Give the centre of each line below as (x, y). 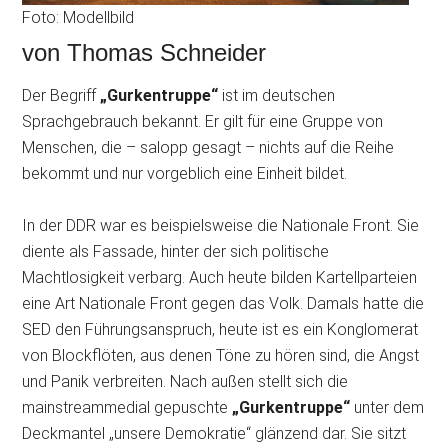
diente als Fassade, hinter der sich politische (176, 251)
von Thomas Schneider (144, 52)
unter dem (387, 407)
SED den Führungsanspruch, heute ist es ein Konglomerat (220, 329)
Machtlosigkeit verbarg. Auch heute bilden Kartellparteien (220, 277)
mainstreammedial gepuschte (127, 407)
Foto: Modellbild (78, 17)
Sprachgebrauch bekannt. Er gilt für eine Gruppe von (203, 121)
